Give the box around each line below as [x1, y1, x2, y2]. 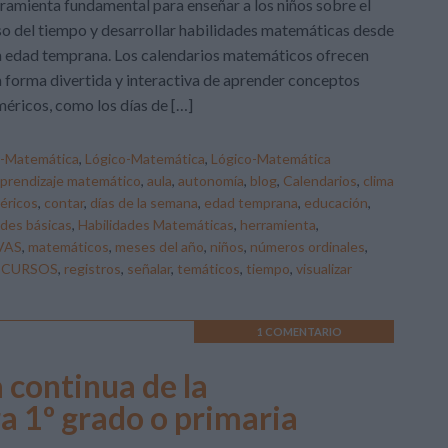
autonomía [178, 172, 244, 189]
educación [304, 194, 368, 211]
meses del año [115, 238, 204, 255]
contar [44, 194, 84, 211]
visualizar [296, 260, 352, 277]
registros [64, 260, 121, 277]
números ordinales [250, 238, 365, 255]
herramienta [240, 216, 316, 233]
